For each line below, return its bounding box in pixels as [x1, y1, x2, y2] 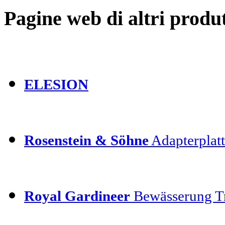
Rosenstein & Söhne [24, 132, 149, 148]
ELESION [24, 76, 88, 92]
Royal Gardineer [24, 187, 130, 204]
